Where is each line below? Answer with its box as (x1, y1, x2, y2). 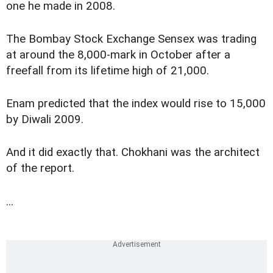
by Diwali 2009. (6, 113, 83, 127)
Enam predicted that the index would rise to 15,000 (6, 97, 266, 111)
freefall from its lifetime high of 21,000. (6, 64, 209, 78)
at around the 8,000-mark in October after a (6, 48, 230, 62)
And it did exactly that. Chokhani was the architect (6, 146, 260, 160)
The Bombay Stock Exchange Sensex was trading (6, 32, 257, 46)
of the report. (6, 161, 74, 175)
